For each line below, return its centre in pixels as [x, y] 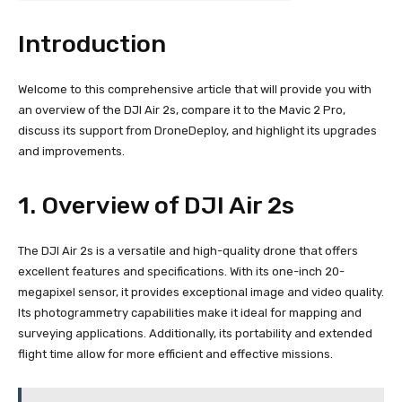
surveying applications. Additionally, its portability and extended [195, 333]
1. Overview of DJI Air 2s [156, 205]
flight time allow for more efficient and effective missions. [175, 354]
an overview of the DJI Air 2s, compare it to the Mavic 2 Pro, [182, 109]
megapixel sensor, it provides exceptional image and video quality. [201, 292]
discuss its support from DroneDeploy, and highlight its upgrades [197, 130]
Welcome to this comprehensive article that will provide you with [195, 89]
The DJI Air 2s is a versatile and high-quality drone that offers [188, 250]
